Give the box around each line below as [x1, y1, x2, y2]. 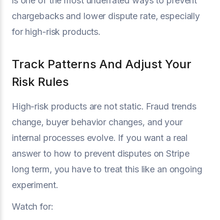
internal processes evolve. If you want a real [12, 133, 188, 143]
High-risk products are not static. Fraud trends [12, 101, 196, 111]
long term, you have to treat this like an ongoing [12, 164, 202, 174]
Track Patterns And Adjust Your [12, 57, 192, 71]
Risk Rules [12, 75, 69, 89]
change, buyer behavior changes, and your [12, 117, 183, 127]
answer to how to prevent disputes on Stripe [12, 148, 190, 159]
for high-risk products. [12, 27, 101, 37]
